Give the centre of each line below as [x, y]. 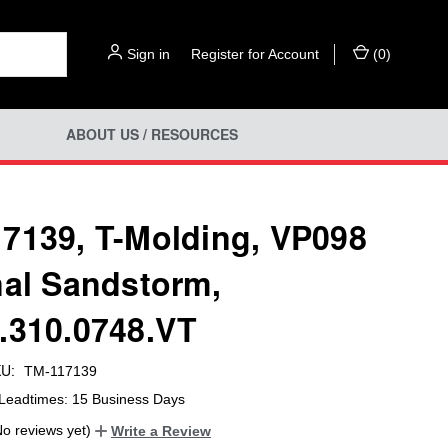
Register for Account [255, 54]
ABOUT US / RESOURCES [151, 134]
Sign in [148, 54]
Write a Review [161, 430]
